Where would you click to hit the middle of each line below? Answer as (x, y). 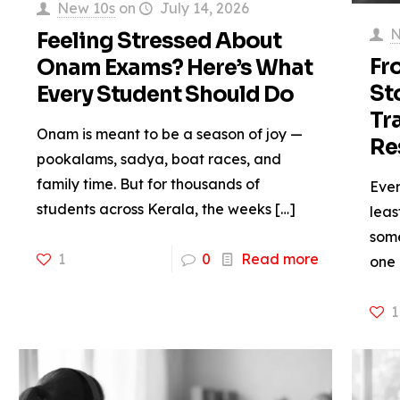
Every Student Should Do (165, 95)
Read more (279, 259)
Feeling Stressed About (158, 42)
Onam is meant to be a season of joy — (169, 134)
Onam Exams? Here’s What (174, 68)
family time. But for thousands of (148, 184)
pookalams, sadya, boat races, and (158, 159)
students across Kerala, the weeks (154, 209)
